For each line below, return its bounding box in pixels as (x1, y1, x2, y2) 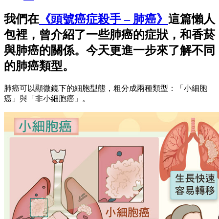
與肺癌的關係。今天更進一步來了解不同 (4, 44, 215, 57)
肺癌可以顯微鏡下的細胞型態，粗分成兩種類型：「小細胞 (4, 84, 207, 92)
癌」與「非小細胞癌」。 (4, 94, 90, 103)
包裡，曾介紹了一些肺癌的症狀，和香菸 (4, 28, 215, 41)
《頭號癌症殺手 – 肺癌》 (39, 12, 168, 25)
